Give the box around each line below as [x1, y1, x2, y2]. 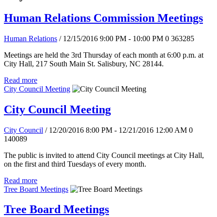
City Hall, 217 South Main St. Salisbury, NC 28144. [4, 59, 164, 68]
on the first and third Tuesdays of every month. [4, 159, 146, 168]
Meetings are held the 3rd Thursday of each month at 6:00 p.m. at [4, 50, 203, 59]
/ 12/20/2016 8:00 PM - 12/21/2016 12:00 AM [45, 125, 187, 134]
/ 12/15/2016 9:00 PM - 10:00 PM [59, 34, 163, 43]
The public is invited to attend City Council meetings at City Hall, [4, 151, 204, 159]
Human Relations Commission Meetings [4, 11, 203, 24]
